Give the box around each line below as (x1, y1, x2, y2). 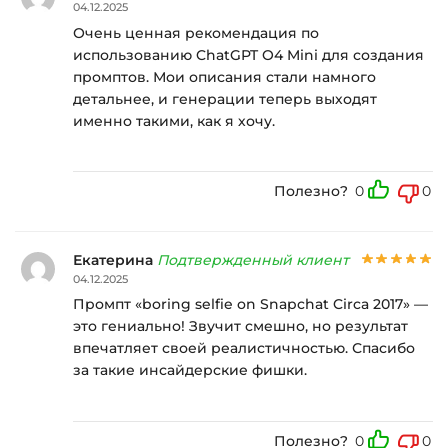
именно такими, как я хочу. (73, 111, 275, 130)
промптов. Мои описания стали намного (73, 67, 376, 86)
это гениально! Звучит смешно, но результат (73, 317, 408, 336)
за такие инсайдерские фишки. (73, 361, 307, 380)
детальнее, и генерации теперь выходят (73, 89, 377, 108)
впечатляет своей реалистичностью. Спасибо (73, 339, 415, 358)
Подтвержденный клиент (157, 250, 349, 269)
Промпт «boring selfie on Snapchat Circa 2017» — (73, 295, 428, 314)
